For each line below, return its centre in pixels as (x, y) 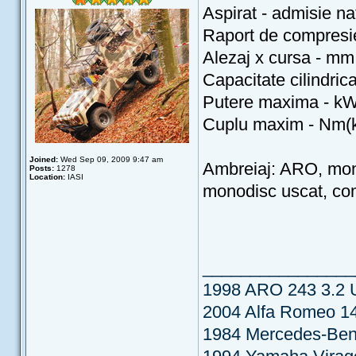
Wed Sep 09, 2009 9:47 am (110, 159)
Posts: (42, 168)
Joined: (44, 159)
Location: (47, 177)
